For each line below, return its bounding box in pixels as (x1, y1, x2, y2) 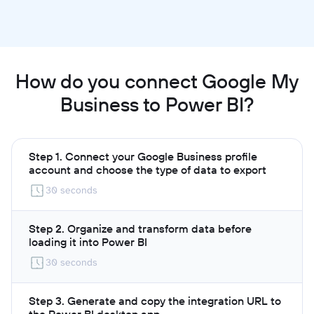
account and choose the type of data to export (29, 162, 266, 177)
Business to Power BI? (60, 91, 254, 116)
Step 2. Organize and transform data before (29, 221, 252, 235)
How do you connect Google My (15, 68, 299, 93)
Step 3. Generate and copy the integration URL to (29, 293, 281, 308)
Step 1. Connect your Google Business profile (29, 149, 257, 163)
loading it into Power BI (29, 234, 147, 249)
